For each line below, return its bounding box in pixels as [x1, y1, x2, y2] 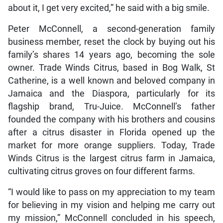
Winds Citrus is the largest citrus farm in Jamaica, [7, 153, 216, 163]
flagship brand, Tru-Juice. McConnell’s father [7, 101, 216, 111]
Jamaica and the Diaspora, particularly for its [7, 88, 216, 99]
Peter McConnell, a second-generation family [7, 23, 216, 34]
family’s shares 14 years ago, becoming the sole [7, 49, 216, 60]
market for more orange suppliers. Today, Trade [7, 140, 216, 150]
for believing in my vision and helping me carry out [7, 200, 216, 210]
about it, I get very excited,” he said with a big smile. [7, 2, 210, 13]
